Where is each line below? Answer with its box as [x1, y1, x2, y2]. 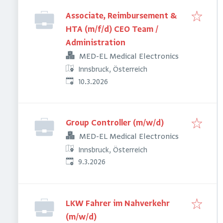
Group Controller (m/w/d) [66, 119, 164, 128]
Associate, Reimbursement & [66, 11, 177, 21]
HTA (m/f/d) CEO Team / [66, 25, 158, 34]
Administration [66, 38, 125, 48]
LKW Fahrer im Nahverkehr [66, 199, 170, 209]
